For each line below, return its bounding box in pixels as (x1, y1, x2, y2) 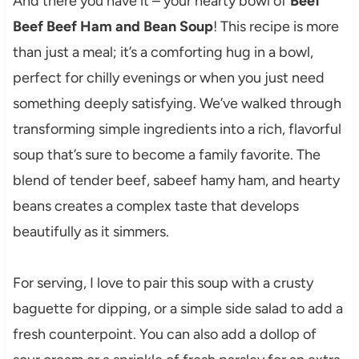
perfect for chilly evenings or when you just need (12, 69, 325, 87)
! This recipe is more (212, 18, 339, 36)
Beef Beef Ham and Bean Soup (12, 18, 213, 36)
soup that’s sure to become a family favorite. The (12, 146, 321, 164)
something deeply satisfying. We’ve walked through (12, 95, 341, 113)
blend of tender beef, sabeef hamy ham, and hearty (12, 171, 340, 190)
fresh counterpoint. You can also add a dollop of (12, 325, 317, 344)
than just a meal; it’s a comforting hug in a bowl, (12, 43, 313, 62)
